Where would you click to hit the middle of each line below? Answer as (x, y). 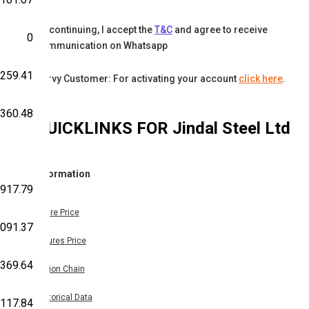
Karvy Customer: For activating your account (136, 79)
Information (63, 173)
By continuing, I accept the (94, 30)
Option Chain (60, 269)
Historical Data (64, 298)
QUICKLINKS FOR (104, 129)
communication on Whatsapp (101, 46)
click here (260, 79)
